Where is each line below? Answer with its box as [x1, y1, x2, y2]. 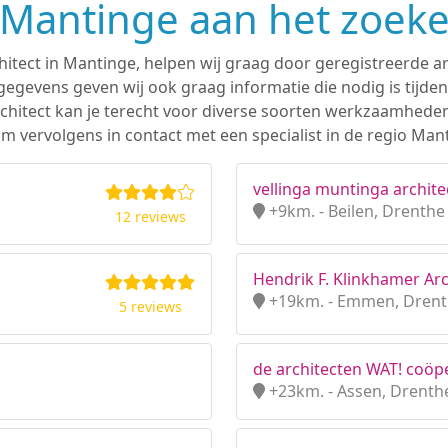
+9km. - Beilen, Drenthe [265, 200, 445, 222]
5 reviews [118, 297, 182, 316]
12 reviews [114, 207, 186, 226]
